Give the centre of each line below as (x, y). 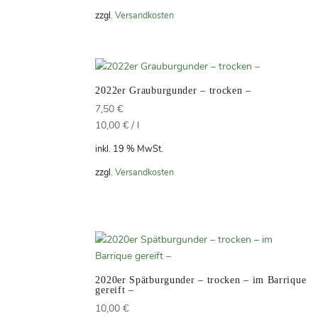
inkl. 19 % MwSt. (130, 149)
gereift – (115, 290)
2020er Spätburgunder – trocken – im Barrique (201, 280)
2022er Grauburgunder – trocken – (173, 91)
